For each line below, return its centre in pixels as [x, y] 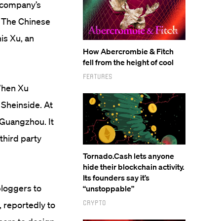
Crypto [94, 203]
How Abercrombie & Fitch [128, 51]
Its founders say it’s [116, 178]
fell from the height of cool [128, 62]
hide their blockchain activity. [134, 167]
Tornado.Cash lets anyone [129, 156]
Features [98, 76]
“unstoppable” [109, 188]
